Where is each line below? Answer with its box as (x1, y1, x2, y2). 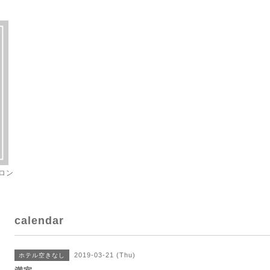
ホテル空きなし (19, 252, 65, 259)
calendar (14, 215, 64, 227)
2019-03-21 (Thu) (74, 251, 136, 259)
